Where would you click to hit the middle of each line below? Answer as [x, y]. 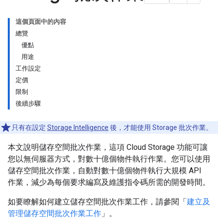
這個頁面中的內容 [41, 22]
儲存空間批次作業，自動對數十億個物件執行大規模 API [105, 171]
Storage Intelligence [78, 127]
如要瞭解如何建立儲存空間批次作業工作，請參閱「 [97, 202]
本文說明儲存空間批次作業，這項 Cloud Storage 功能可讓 [108, 147]
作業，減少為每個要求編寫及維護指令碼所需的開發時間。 [109, 182]
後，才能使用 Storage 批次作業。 [161, 127]
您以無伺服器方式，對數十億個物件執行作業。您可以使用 [109, 159]
